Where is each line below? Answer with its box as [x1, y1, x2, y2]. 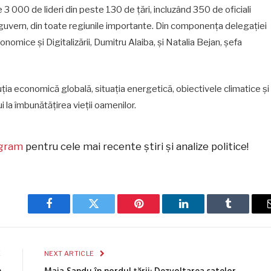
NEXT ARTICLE [44, 249, 96, 258]
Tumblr [227, 207, 260, 218]
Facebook [48, 207, 91, 218]
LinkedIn [182, 207, 223, 218]
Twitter [93, 207, 125, 218]
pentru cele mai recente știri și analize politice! [23, 140, 249, 153]
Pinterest [137, 207, 176, 218]
